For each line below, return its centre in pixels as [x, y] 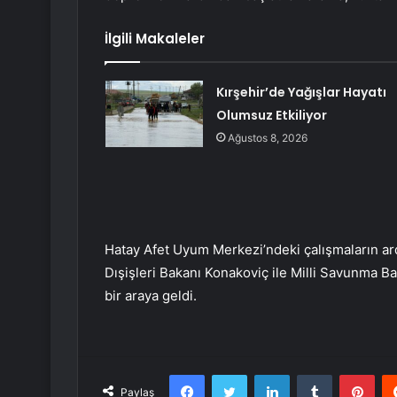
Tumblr [350, 374]
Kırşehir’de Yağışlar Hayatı [301, 93]
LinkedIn [312, 374]
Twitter [266, 374]
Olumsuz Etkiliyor [271, 116]
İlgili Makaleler [155, 39]
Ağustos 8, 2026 [267, 138]
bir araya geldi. [151, 296]
